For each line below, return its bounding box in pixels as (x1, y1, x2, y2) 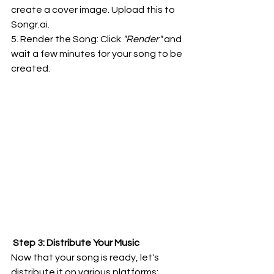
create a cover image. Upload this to (11, 5, 177, 15)
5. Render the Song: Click (11, 34, 121, 44)
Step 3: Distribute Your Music (11, 238, 139, 248)
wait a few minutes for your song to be (11, 49, 184, 59)
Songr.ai (11, 20, 48, 29)
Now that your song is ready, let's (11, 253, 161, 262)
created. (11, 64, 50, 73)
